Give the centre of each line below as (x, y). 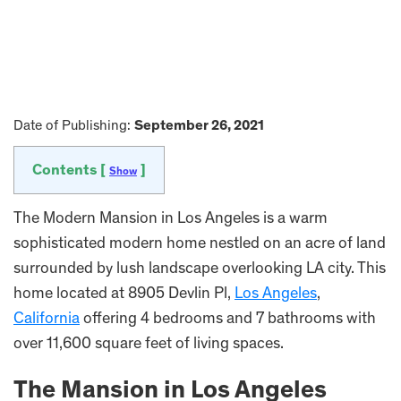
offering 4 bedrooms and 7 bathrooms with (228, 320)
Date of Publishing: (74, 126)
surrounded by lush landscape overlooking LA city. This (200, 269)
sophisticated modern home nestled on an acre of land (200, 244)
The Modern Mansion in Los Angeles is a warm (171, 219)
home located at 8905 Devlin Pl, (124, 294)
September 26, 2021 (199, 126)
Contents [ (71, 171)
